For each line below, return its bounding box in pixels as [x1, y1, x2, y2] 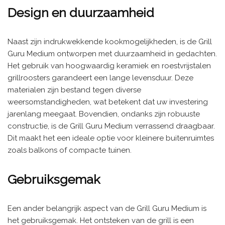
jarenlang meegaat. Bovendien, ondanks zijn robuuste [8, 109, 200, 119]
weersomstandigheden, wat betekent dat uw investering [8, 97, 208, 106]
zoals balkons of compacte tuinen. [8, 145, 132, 155]
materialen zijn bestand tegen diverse [8, 85, 141, 94]
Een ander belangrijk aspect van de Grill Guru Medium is [8, 203, 206, 213]
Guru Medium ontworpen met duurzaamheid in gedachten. [8, 49, 217, 58]
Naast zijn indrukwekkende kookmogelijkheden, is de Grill [8, 37, 212, 46]
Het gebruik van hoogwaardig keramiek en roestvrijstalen [8, 61, 211, 70]
